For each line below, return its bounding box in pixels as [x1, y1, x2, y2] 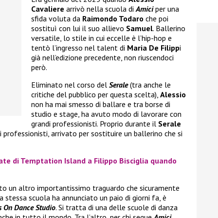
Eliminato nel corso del [31, 80, 109, 90]
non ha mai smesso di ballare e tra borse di [31, 99, 170, 109]
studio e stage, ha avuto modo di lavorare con [31, 109, 182, 119]
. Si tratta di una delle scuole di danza [55, 202, 178, 213]
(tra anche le [128, 80, 171, 90]
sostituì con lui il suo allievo [31, 23, 126, 34]
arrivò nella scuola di [64, 4, 136, 14]
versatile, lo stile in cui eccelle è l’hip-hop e [31, 33, 172, 43]
